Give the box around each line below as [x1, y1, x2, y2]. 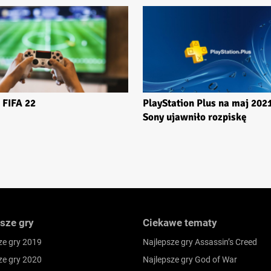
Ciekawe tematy [143, 217, 217, 229]
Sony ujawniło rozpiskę [143, 111, 246, 124]
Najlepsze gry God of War [143, 255, 237, 265]
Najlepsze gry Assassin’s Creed [143, 237, 257, 247]
